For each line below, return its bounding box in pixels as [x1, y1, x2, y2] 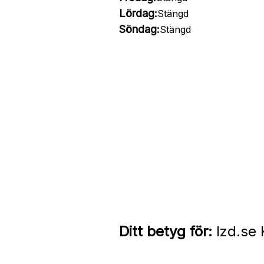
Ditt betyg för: [118, 223, 212, 240]
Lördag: [118, 7, 157, 19]
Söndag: [118, 23, 160, 35]
